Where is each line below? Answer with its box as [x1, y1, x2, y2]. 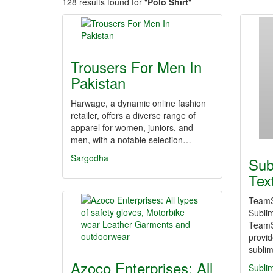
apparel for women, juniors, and [71, 121, 193, 133]
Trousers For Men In [71, 56, 202, 77]
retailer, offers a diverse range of [71, 109, 196, 121]
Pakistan [71, 72, 126, 93]
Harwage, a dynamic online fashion [71, 97, 206, 109]
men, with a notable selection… [71, 133, 191, 146]
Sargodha [71, 152, 108, 164]
